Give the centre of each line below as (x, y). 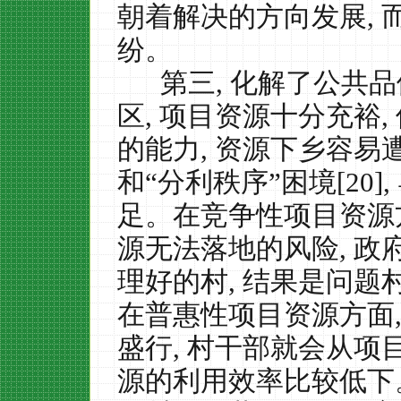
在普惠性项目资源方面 (256, 315)
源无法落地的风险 (228, 248)
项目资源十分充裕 (270, 116)
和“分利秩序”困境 (227, 182)
